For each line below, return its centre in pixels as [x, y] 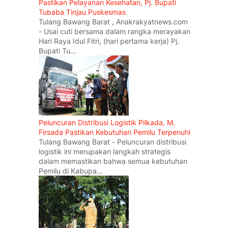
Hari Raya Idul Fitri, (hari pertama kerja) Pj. [109, 41]
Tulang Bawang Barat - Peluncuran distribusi [112, 142]
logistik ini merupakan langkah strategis [105, 151]
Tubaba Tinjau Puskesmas [82, 12]
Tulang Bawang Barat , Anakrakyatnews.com [113, 22]
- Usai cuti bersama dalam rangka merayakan [115, 31]
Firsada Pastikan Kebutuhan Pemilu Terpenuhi [115, 132]
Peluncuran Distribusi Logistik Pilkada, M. [107, 122]
